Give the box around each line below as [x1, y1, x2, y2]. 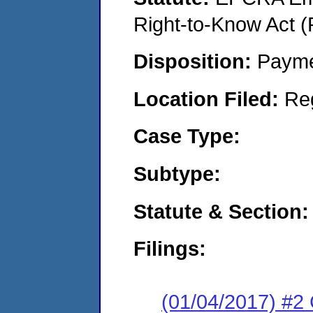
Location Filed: [133, 87, 284, 110]
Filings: [133, 237, 206, 261]
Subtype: [133, 161, 221, 185]
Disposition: [133, 50, 257, 73]
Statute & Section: [133, 199, 309, 223]
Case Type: [133, 124, 240, 148]
